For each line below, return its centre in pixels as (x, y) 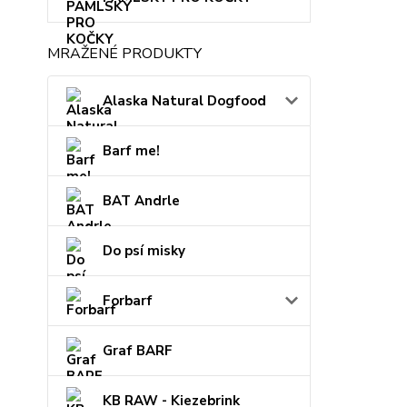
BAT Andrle (141, 201)
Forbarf (128, 301)
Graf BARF (138, 351)
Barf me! (131, 151)
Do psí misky (144, 251)
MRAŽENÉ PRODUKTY (124, 54)
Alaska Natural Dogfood (184, 101)
